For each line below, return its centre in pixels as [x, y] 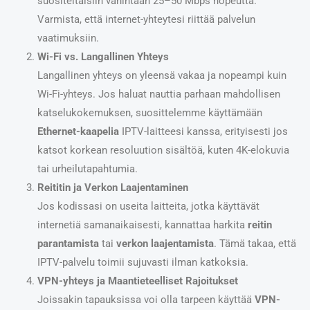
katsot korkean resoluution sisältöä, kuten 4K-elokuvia [163, 150]
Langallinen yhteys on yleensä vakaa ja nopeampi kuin [162, 75]
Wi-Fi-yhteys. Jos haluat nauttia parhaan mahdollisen [158, 94]
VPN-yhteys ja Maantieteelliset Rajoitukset [137, 281]
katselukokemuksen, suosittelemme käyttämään [149, 112]
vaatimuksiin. [68, 38]
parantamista [68, 243]
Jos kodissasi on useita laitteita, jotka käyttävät [148, 206]
